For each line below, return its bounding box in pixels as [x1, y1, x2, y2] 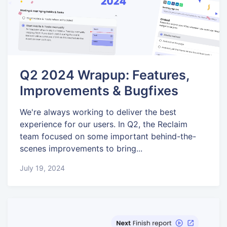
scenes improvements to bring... [20, 143, 142, 154]
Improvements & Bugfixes [20, 83, 178, 98]
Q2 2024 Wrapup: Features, [20, 67, 189, 83]
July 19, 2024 [20, 164, 65, 173]
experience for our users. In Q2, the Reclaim [20, 119, 187, 130]
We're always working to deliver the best [20, 107, 176, 118]
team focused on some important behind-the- [20, 131, 196, 142]
